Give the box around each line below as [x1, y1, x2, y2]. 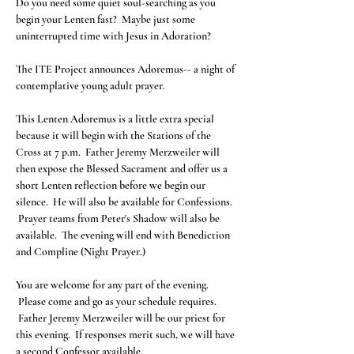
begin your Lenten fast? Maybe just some [16, 13, 198, 26]
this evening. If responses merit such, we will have [16, 328, 237, 341]
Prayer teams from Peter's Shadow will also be [16, 212, 222, 225]
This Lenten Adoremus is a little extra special [16, 112, 217, 126]
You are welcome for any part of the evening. [16, 278, 211, 292]
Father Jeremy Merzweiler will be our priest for [16, 311, 228, 325]
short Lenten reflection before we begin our [16, 179, 208, 192]
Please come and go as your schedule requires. [16, 295, 219, 308]
